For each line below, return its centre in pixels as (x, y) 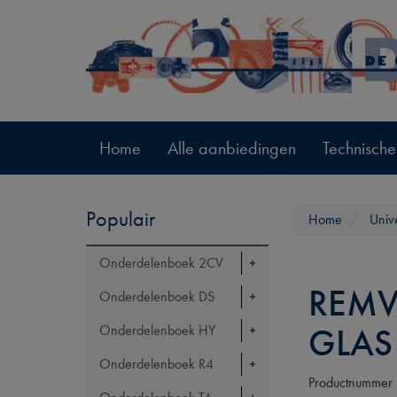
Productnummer (350, 382)
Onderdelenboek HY (157, 330)
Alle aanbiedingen (232, 148)
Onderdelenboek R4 (156, 364)
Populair (121, 218)
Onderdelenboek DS (157, 296)
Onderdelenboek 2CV (161, 263)
